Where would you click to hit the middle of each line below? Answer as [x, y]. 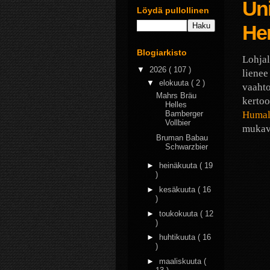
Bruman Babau [182, 137]
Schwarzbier [187, 146]
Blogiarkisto [162, 52]
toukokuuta [179, 213]
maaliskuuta [181, 261]
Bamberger [184, 114]
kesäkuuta [178, 189]
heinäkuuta [179, 165]
